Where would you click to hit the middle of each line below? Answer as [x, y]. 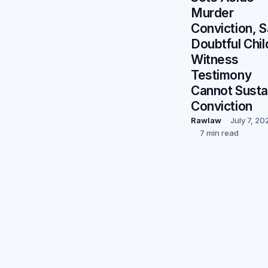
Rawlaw [206, 120]
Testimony [221, 75]
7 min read [219, 133]
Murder [212, 13]
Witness [215, 59]
